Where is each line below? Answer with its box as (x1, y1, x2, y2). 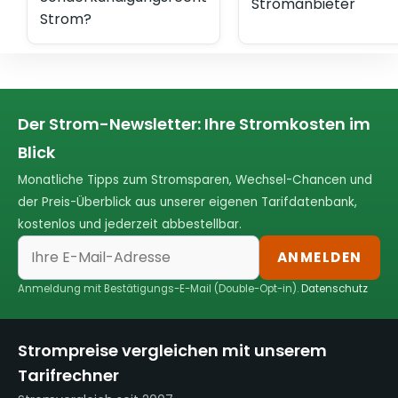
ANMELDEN (276, 248, 362, 267)
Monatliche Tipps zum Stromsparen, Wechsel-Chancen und (18, 171, 372, 188)
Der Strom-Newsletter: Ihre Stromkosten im (18, 112, 370, 135)
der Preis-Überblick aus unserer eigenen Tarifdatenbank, (18, 193, 357, 211)
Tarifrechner (18, 363, 119, 386)
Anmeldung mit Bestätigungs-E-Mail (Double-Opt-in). (18, 281, 301, 296)
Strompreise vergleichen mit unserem (18, 338, 327, 362)
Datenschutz (301, 281, 368, 296)
